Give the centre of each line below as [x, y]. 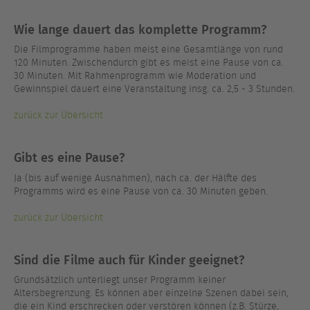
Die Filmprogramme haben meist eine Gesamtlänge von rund [148, 49]
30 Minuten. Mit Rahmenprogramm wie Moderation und [135, 76]
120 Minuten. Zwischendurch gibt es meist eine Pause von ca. [149, 63]
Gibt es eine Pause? [69, 157]
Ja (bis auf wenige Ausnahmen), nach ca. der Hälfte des [135, 178]
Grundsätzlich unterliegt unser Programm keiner [120, 280]
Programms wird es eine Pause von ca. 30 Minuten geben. [141, 191]
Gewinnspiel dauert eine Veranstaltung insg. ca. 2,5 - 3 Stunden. [154, 89]
